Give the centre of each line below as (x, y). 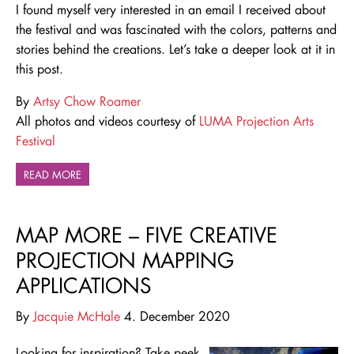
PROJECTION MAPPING (125, 260)
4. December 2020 (175, 316)
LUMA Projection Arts (254, 121)
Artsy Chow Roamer (85, 101)
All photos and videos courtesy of (105, 121)
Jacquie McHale (77, 316)
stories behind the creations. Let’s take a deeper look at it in (175, 49)
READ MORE (53, 175)
